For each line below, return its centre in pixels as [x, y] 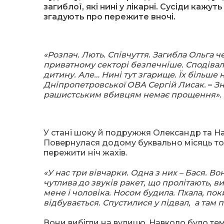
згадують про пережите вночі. [109, 17]
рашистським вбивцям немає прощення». [132, 95]
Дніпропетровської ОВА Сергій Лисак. [126, 85]
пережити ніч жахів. [85, 153]
